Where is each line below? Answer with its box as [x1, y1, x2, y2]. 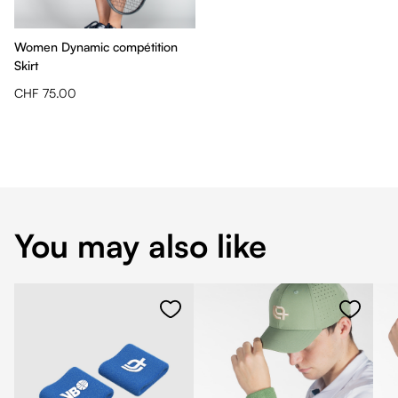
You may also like [14, 225, 267, 266]
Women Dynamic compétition [14, 38, 178, 54]
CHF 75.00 [14, 84, 76, 100]
